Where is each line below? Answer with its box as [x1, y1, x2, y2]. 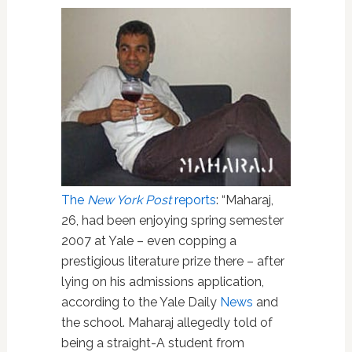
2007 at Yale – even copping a [60, 233, 236, 249]
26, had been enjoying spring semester [60, 213, 284, 229]
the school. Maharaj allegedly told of [60, 315, 273, 331]
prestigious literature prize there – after [60, 254, 284, 269]
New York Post [86, 192, 171, 208]
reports [170, 192, 216, 208]
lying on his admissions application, [60, 274, 264, 290]
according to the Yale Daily [60, 295, 220, 310]
